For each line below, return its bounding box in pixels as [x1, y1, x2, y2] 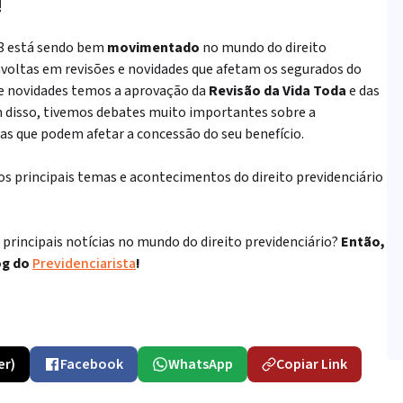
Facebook [60, 354, 123, 374]
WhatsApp [168, 354, 233, 374]
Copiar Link [276, 354, 347, 374]
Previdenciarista [32, 254, 136, 273]
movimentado [107, 38, 200, 58]
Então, [341, 232, 385, 252]
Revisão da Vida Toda [209, 81, 346, 101]
